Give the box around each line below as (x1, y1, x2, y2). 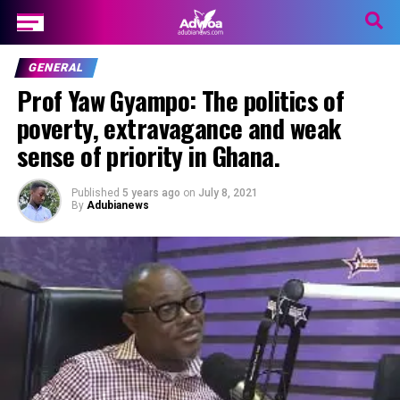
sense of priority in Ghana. (16, 137, 280, 174)
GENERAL (26, 61, 86, 74)
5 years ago (121, 187, 180, 199)
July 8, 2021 (197, 187, 258, 199)
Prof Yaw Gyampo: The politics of (16, 81, 345, 119)
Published (71, 187, 120, 199)
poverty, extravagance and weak (16, 109, 341, 146)
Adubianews (86, 199, 149, 212)
